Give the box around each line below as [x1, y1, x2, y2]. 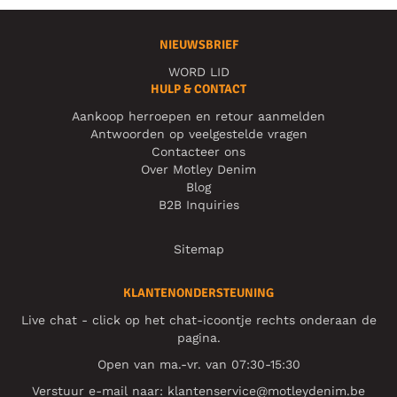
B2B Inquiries [158, 197, 239, 212]
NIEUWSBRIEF [159, 36, 238, 52]
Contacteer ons [152, 144, 245, 159]
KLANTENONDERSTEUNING [123, 284, 274, 300]
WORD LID [167, 64, 230, 79]
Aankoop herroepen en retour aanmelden [72, 108, 325, 123]
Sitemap [173, 241, 224, 256]
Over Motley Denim [141, 161, 256, 176]
